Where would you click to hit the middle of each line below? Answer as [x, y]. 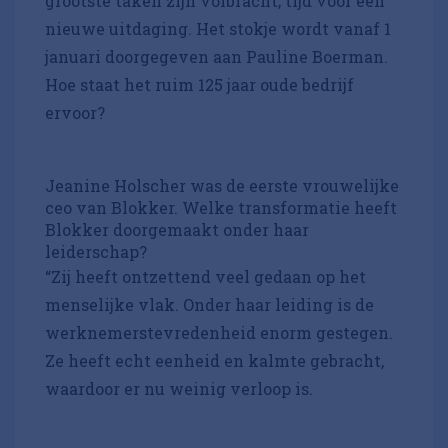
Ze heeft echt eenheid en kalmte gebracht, [214, 361]
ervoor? [77, 113]
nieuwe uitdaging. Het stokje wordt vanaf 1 [218, 29]
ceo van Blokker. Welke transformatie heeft [221, 208]
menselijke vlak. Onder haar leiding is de [209, 305]
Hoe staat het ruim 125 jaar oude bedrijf [199, 85]
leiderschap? [98, 252]
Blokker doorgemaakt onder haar [177, 230]
